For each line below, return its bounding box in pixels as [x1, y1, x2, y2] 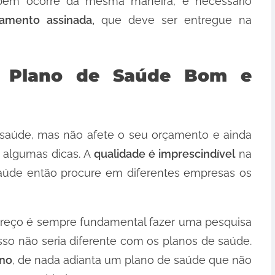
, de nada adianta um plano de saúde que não [12, 254, 252, 267]
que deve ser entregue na [94, 13, 252, 26]
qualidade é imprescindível [94, 147, 236, 161]
